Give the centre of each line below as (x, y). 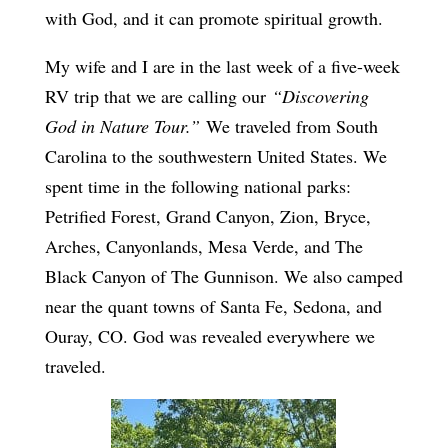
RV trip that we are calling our (158, 95)
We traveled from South (288, 125)
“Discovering (320, 95)
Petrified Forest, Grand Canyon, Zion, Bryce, (207, 215)
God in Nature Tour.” (122, 125)
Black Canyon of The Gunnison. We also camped (223, 275)
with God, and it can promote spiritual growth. (213, 17)
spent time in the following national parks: (197, 185)
